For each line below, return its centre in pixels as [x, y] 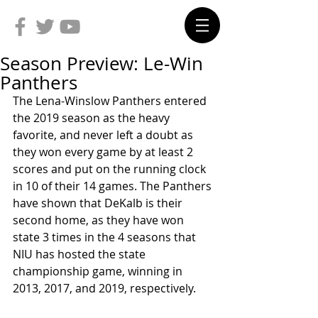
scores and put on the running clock [111, 169]
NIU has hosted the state [81, 254]
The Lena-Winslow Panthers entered [111, 101]
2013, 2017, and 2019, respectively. [106, 288]
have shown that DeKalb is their [99, 203]
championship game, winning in [99, 271]
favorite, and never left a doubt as [104, 135]
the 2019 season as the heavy [93, 118]
